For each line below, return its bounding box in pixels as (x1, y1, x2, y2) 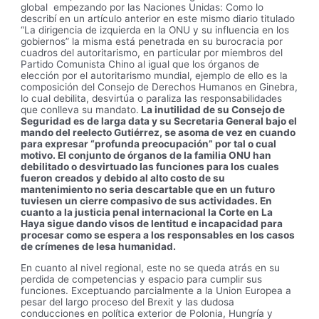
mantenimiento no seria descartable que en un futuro (21, 184, 276, 196)
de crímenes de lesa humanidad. (21, 241, 179, 253)
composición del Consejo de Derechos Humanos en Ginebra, (21, 81, 298, 93)
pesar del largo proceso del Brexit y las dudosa (21, 296, 235, 308)
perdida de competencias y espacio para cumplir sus (21, 273, 263, 285)
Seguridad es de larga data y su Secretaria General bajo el (21, 115, 298, 127)
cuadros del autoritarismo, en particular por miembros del (21, 47, 283, 59)
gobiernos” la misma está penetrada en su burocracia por (21, 36, 283, 48)
